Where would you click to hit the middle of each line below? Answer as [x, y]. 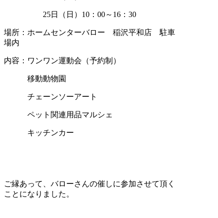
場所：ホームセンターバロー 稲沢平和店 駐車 [90, 33]
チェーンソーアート [51, 97]
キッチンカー [39, 133]
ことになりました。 [39, 194]
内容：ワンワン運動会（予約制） [62, 61]
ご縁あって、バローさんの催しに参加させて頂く [90, 184]
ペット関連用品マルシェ [58, 115]
